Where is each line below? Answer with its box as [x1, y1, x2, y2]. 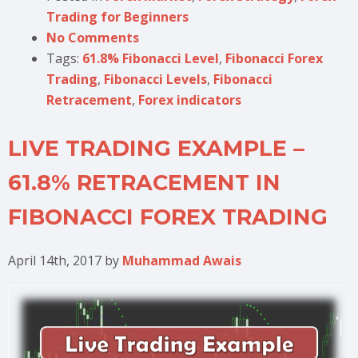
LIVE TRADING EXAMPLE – [8, 135, 304, 162]
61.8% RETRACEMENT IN [8, 169, 280, 197]
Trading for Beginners [46, 8, 189, 26]
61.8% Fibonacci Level [82, 50, 219, 68]
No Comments [46, 29, 139, 47]
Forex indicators [138, 91, 241, 109]
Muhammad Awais [122, 252, 241, 270]
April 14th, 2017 [8, 252, 105, 270]
